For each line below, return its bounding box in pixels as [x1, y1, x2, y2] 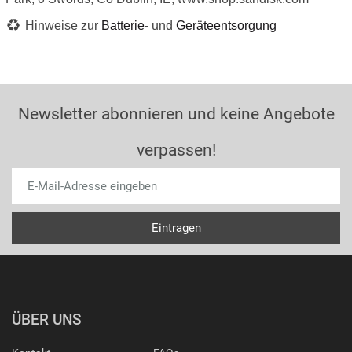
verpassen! [136, 141, 216, 159]
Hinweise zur [25, 19, 101, 32]
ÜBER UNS [12, 310, 81, 328]
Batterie [101, 19, 145, 32]
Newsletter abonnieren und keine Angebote [17, 104, 335, 123]
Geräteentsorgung [176, 19, 277, 32]
